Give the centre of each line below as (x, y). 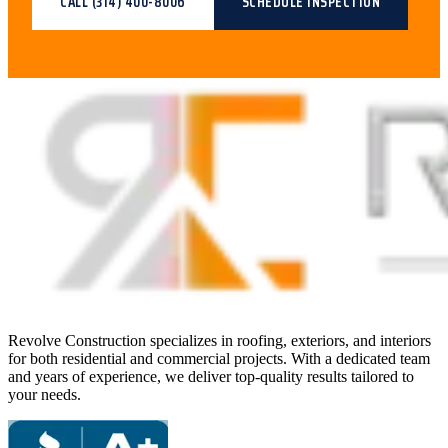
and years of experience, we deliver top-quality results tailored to (211, 376)
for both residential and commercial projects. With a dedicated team (219, 358)
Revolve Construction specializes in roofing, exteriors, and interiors (219, 340)
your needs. (44, 394)
